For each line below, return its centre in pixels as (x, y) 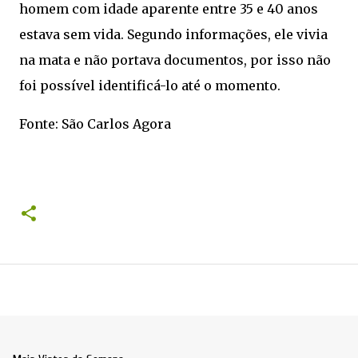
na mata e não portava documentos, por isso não (175, 60)
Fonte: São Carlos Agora (95, 124)
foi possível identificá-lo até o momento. (151, 86)
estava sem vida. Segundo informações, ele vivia (173, 35)
